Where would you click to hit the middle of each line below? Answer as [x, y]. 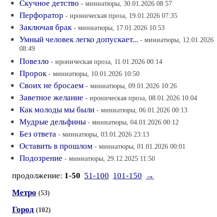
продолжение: [38, 176]
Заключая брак [46, 27]
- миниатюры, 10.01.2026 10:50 [94, 74]
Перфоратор [41, 15]
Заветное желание [51, 98]
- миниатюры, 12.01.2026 [177, 40]
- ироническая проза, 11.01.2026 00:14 [107, 62]
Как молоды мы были [57, 110]
